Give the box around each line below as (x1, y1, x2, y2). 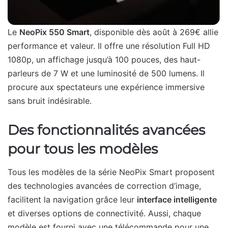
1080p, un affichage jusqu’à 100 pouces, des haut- (8, 54, 201, 65)
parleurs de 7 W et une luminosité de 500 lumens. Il (8, 68, 205, 79)
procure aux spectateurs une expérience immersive (8, 82, 205, 93)
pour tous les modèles (8, 140, 158, 158)
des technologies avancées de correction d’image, (8, 180, 201, 191)
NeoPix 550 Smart (19, 27, 90, 38)
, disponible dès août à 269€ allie (90, 27, 218, 38)
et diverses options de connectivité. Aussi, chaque (8, 208, 201, 218)
